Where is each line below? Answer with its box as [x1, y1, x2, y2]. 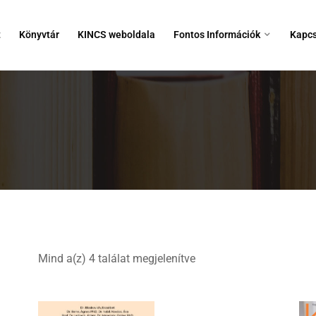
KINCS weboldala [78, 29, 155, 40]
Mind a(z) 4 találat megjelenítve [38, 252, 195, 265]
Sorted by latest [195, 251, 272, 265]
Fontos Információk [174, 29, 260, 40]
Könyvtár [19, 29, 59, 40]
